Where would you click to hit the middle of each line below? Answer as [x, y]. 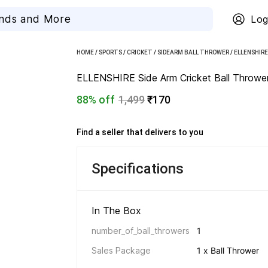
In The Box [118, 211]
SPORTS [110, 52]
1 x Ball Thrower [228, 250]
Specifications [138, 169]
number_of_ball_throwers [141, 231]
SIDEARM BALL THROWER [193, 52]
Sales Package [121, 250]
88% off [96, 100]
